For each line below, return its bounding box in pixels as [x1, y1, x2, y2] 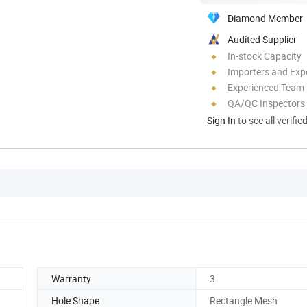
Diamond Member [228, 11, 303, 25]
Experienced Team [228, 80, 304, 94]
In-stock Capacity [228, 49, 302, 62]
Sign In [207, 113, 236, 127]
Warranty [51, 271, 91, 285]
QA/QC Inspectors [228, 96, 305, 110]
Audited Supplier [228, 32, 297, 46]
